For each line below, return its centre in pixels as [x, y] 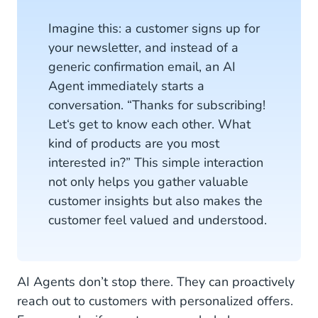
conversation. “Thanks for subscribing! [157, 105]
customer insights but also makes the [155, 201]
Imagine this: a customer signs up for [154, 28]
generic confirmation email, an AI [142, 66]
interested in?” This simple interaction [156, 162]
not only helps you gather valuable [148, 181]
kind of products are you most [134, 143]
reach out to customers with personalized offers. [155, 301]
